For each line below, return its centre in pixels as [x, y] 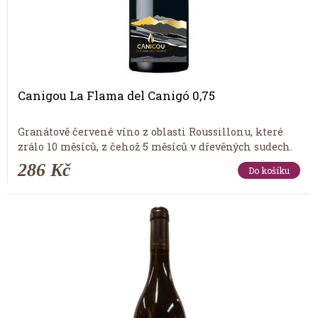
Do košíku [269, 170]
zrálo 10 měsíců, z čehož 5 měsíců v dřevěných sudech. [155, 146]
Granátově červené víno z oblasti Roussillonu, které [150, 131]
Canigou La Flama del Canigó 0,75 [116, 95]
